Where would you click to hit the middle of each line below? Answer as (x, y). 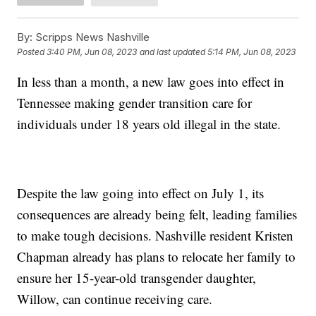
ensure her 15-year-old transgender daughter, (137, 277)
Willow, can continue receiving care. (115, 298)
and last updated (173, 52)
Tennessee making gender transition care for (135, 102)
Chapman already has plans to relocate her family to (157, 256)
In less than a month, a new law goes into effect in (151, 81)
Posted (32, 52)
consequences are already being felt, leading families (157, 214)
